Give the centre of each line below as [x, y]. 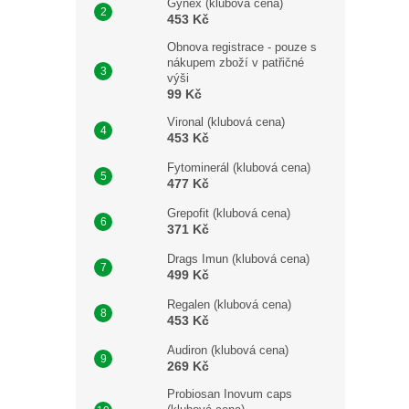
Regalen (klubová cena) [229, 304]
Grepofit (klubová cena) [229, 213]
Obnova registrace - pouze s [242, 47]
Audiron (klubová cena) [228, 350]
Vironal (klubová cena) [226, 122]
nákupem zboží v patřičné [236, 63]
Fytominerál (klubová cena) [239, 168]
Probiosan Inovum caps [230, 394]
